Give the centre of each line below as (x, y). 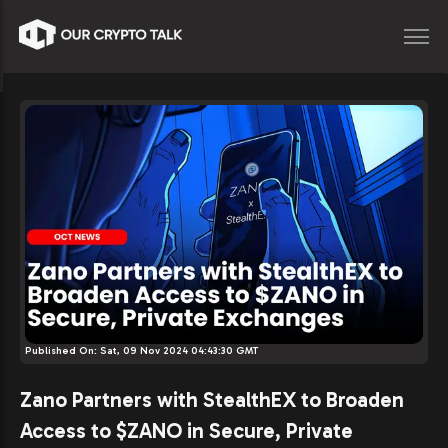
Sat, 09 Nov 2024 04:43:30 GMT (179, 350)
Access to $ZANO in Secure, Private (186, 430)
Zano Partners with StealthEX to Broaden (212, 399)
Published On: (62, 350)
